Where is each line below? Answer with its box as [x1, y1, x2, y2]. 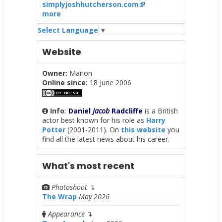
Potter [42, 124, 65, 134]
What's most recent [42, 159, 134, 172]
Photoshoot [51, 182, 89, 192]
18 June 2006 [87, 77, 131, 87]
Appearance [48, 209, 85, 219]
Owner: [42, 68, 67, 78]
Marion [67, 68, 92, 78]
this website [120, 124, 166, 134]
